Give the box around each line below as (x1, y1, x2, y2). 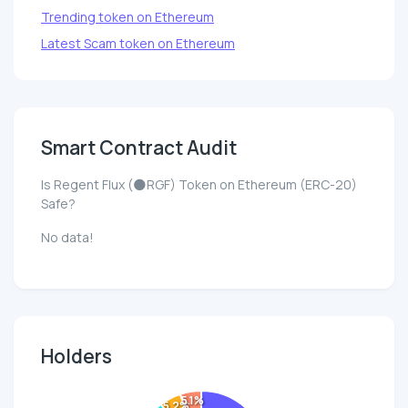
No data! (41, 229, 94, 247)
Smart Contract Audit (41, 135, 237, 161)
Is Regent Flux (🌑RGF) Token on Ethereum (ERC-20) (41, 176, 357, 194)
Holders (41, 343, 112, 370)
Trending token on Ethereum (41, 8, 214, 26)
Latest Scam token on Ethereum (41, 35, 235, 53)
